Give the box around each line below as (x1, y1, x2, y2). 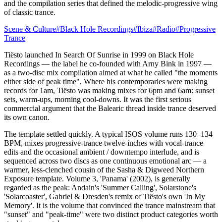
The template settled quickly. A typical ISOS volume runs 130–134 (4, 129, 213, 138)
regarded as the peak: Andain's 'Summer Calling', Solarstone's (4, 183, 196, 192)
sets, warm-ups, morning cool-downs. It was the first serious (4, 95, 191, 104)
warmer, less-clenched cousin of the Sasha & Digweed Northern (4, 165, 204, 174)
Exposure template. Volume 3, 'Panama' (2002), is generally (4, 174, 190, 183)
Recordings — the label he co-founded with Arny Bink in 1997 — (4, 59, 212, 68)
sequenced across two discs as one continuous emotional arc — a (4, 156, 207, 165)
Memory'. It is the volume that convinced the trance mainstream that (4, 201, 215, 210)
